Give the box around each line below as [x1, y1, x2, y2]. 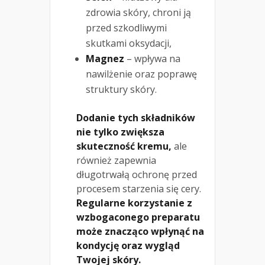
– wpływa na [124, 51, 180, 65]
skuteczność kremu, [76, 139, 172, 153]
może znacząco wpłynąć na [76, 224, 204, 238]
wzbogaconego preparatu [76, 210, 200, 224]
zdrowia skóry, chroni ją [86, 5, 191, 19]
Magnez [86, 51, 124, 65]
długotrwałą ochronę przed [76, 167, 197, 181]
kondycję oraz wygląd [76, 238, 180, 252]
